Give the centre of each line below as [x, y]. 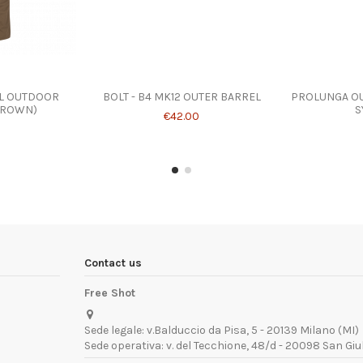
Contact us [113, 263]
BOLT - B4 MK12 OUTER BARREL [181, 96]
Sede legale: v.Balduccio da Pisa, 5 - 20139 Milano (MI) [222, 331]
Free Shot [110, 293]
